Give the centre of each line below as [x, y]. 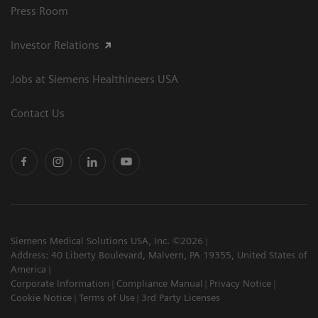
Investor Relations [55, 45]
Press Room [39, 11]
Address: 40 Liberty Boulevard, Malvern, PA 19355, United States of [159, 254]
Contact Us [38, 113]
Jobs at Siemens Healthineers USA [94, 79]
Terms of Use [106, 297]
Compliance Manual [159, 283]
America [28, 269]
